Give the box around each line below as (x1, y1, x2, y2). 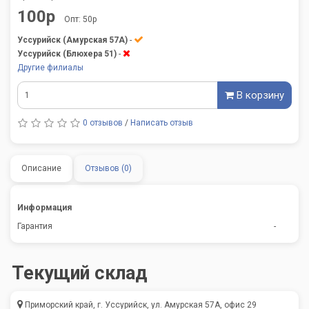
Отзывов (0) (85, 163, 132, 173)
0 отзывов (83, 118, 123, 128)
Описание (21, 163, 61, 173)
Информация (17, 203, 72, 212)
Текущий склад (12, 262, 148, 284)
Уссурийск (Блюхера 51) (17, 49, 117, 59)
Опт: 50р (64, 14, 97, 24)
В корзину (234, 89, 284, 101)
